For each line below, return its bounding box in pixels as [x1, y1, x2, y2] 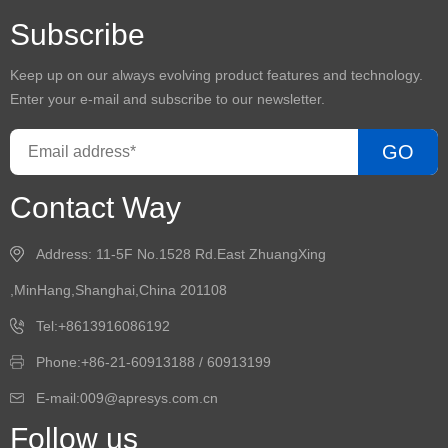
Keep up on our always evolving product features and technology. [10, 67, 423, 83]
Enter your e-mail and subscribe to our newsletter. [10, 91, 325, 107]
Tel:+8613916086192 [36, 318, 170, 334]
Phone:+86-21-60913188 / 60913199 [36, 354, 271, 370]
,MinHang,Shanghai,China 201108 [10, 282, 227, 298]
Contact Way [10, 191, 181, 224]
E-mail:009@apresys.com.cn [36, 390, 218, 406]
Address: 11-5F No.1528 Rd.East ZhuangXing [36, 246, 326, 262]
